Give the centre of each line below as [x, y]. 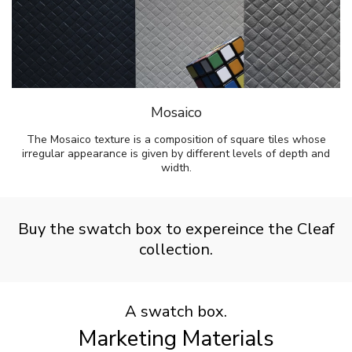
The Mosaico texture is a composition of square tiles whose [176, 140]
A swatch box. [176, 312]
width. [176, 168]
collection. [176, 250]
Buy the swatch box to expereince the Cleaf [176, 229]
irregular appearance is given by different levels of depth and [176, 154]
